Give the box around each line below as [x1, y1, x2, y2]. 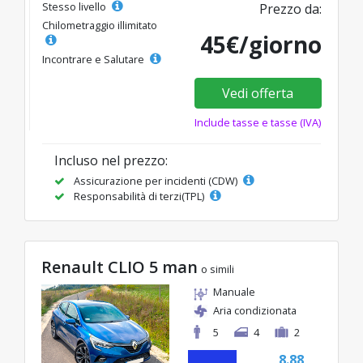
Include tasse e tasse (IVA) [194, 114, 322, 130]
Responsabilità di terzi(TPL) [71, 188, 207, 203]
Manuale [213, 284, 255, 299]
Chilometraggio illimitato [42, 17, 157, 32]
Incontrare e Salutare [42, 51, 147, 66]
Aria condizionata [213, 302, 297, 318]
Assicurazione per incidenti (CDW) [71, 173, 240, 188]
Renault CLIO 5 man [41, 255, 198, 278]
